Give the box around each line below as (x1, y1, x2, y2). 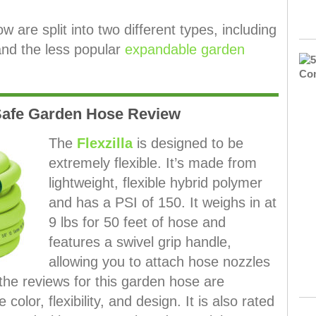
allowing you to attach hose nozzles (48, 253, 270, 269)
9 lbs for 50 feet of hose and (48, 214, 226, 230)
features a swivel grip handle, (48, 233, 231, 250)
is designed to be (132, 135, 243, 151)
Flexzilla (76, 135, 133, 151)
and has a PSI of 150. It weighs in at (48, 194, 276, 210)
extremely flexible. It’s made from (48, 154, 257, 171)
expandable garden (124, 41, 245, 57)
